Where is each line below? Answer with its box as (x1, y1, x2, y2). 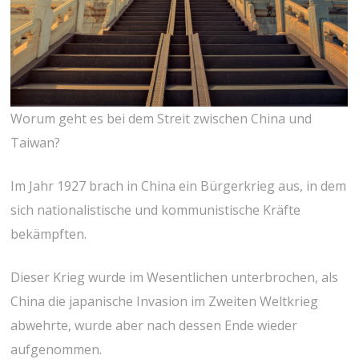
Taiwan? (10, 133, 61, 151)
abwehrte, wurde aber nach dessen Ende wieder (10, 316, 298, 334)
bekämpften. (10, 224, 87, 243)
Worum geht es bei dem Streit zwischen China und (10, 109, 313, 127)
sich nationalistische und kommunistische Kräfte (10, 200, 301, 219)
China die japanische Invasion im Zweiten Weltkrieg (10, 292, 319, 310)
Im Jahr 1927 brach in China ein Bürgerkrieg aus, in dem (10, 176, 347, 195)
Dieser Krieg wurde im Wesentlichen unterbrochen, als (10, 268, 339, 286)
